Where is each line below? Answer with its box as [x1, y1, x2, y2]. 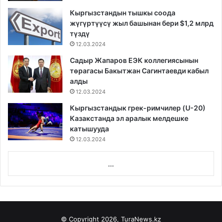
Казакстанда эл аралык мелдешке [70, 114, 188, 123]
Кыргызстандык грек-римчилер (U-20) [70, 104, 206, 112]
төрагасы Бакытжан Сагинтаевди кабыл [70, 66, 209, 75]
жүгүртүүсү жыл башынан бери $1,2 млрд [70, 19, 214, 28]
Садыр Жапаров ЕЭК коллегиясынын [70, 56, 198, 65]
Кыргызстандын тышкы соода [70, 8, 175, 17]
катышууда [70, 124, 109, 133]
